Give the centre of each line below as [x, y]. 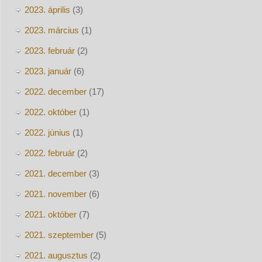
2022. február [49, 153]
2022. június [47, 132]
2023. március [51, 30]
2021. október [50, 214]
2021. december [55, 173]
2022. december [55, 91]
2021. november [55, 194]
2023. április [47, 9]
